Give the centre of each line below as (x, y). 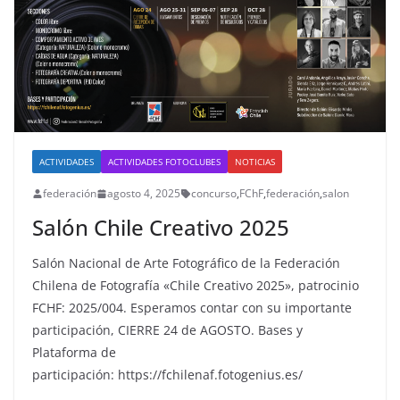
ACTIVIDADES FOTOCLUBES (164, 162)
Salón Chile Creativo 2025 (161, 228)
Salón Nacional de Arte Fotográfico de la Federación (186, 263)
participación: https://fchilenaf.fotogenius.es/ (167, 375)
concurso (214, 194)
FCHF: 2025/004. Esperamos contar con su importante (192, 308)
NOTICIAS (255, 162)
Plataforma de (74, 353)
